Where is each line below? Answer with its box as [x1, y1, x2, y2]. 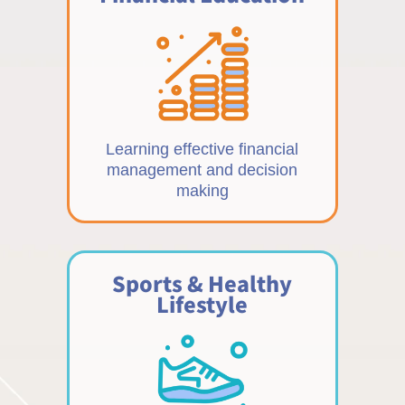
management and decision [107, 160, 298, 179]
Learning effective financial [106, 139, 299, 158]
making [175, 181, 229, 200]
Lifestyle [156, 287, 249, 319]
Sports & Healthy [112, 267, 293, 298]
